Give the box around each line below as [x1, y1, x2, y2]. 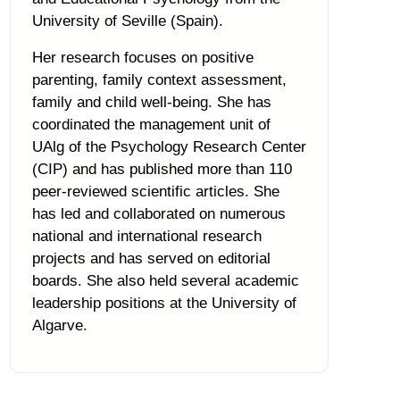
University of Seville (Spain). [31, 12, 228, 30]
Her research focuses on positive [31, 48, 254, 67]
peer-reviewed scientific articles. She [31, 182, 279, 201]
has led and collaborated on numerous [31, 204, 286, 223]
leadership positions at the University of [31, 294, 296, 312]
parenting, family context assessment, [31, 71, 287, 89]
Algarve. [31, 316, 87, 335]
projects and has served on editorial [31, 249, 271, 268]
